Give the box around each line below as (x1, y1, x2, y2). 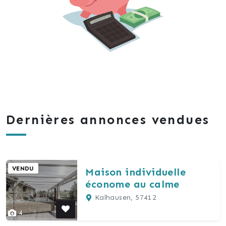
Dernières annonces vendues (6, 111, 210, 128)
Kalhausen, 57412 (92, 193, 157, 202)
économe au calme (85, 178, 180, 190)
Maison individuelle (85, 165, 186, 178)
